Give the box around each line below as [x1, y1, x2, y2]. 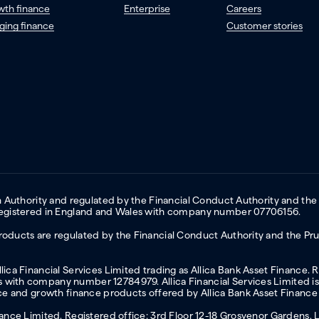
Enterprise [124, 3, 171, 15]
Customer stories [226, 20, 303, 32]
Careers [226, 3, 261, 15]
